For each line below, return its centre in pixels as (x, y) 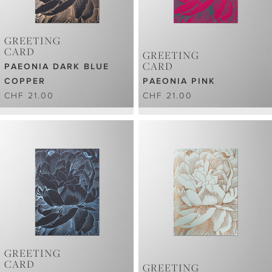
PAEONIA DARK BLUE (57, 66)
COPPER (25, 81)
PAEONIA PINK (179, 81)
